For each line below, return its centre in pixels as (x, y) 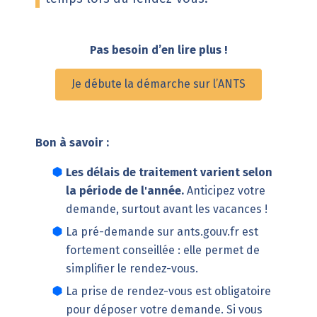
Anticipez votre (224, 190)
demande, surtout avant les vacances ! (166, 209)
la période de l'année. (125, 190)
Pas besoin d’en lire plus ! (158, 50)
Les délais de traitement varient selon (169, 172)
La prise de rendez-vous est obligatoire (168, 291)
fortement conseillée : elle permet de (162, 250)
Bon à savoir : (72, 143)
